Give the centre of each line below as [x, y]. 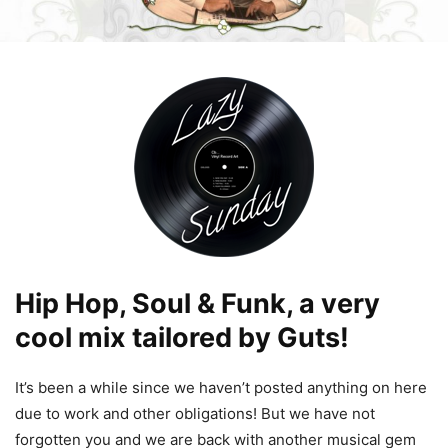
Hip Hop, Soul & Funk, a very [197, 304]
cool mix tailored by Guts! [182, 338]
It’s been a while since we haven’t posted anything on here [221, 388]
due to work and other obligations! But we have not [195, 414]
